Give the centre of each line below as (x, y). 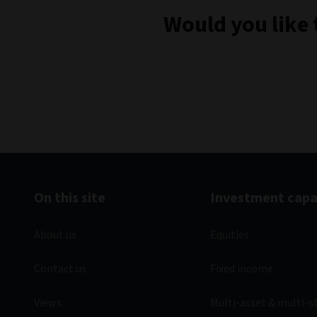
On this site (70, 198)
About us (55, 235)
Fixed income (241, 269)
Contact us (60, 269)
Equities (229, 235)
